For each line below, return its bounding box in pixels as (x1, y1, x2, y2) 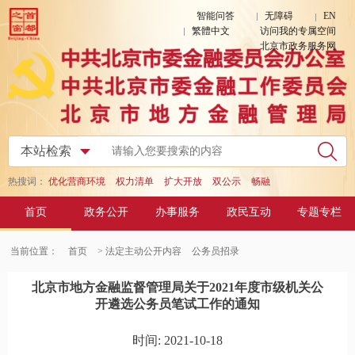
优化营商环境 (48, 176, 105, 188)
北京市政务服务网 (260, 40, 336, 52)
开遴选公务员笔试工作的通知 (95, 297, 260, 311)
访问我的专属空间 (260, 25, 336, 36)
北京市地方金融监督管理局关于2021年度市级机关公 (32, 281, 323, 295)
